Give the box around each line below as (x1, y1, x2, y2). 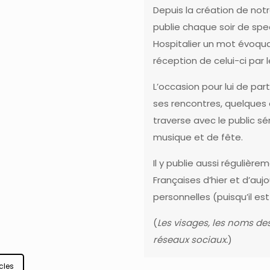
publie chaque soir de (152, 20, 252, 33)
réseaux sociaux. (152, 233, 228, 246)
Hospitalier (152, 37, 201, 50)
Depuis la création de (152, 4, 251, 16)
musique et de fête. (152, 131, 243, 143)
